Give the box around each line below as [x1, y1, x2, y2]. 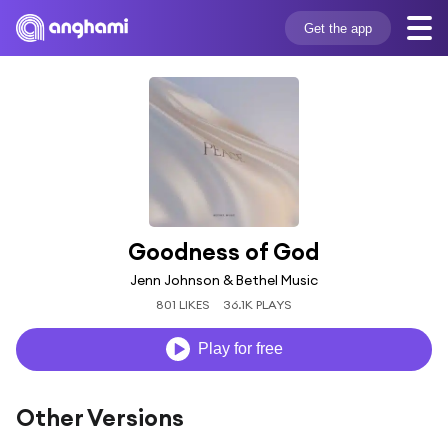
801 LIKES [156, 296, 211, 312]
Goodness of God [128, 237, 320, 266]
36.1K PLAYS [222, 296, 292, 312]
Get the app [303, 20, 372, 36]
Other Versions [16, 402, 184, 432]
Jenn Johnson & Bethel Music [130, 270, 318, 289]
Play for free [197, 340, 283, 358]
